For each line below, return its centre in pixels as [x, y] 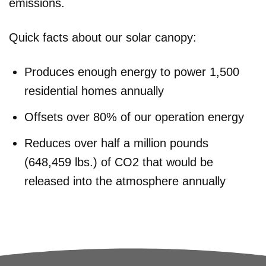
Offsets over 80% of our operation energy [134, 117]
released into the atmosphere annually [125, 181]
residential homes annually [94, 91]
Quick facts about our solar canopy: [103, 37]
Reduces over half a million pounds [116, 143]
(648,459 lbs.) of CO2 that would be [119, 162]
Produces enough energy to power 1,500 [132, 72]
